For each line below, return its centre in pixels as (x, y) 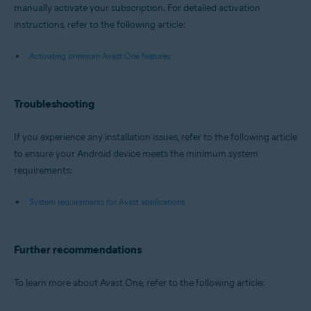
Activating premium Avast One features (100, 56)
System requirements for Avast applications (107, 202)
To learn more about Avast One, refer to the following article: (140, 283)
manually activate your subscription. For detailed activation (137, 8)
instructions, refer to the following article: (100, 25)
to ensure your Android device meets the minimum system (136, 154)
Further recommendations (78, 250)
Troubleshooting (54, 104)
